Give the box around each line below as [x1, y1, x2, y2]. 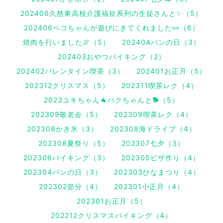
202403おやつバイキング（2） [57, 52, 166, 61]
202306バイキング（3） [23, 153, 110, 162]
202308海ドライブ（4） [110, 124, 196, 133]
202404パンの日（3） [121, 38, 201, 47]
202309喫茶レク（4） [113, 110, 193, 119]
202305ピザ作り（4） [121, 153, 200, 162]
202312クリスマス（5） [25, 81, 110, 90]
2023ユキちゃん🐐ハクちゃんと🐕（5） [44, 96, 179, 105]
